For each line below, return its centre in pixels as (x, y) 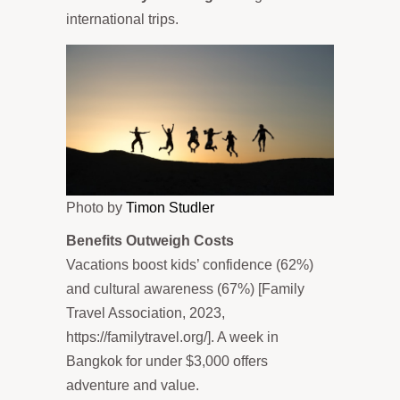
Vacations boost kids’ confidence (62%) (190, 264)
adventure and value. (133, 385)
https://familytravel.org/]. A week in (172, 337)
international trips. (122, 19)
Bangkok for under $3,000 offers (167, 361)
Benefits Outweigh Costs (150, 240)
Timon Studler (170, 207)
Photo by (96, 207)
